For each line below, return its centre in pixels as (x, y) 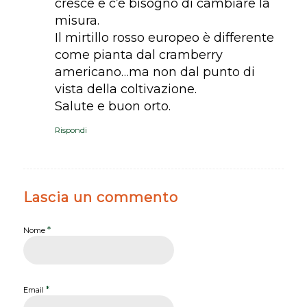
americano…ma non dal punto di (155, 72)
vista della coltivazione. (125, 89)
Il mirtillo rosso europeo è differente (164, 37)
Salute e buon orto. (112, 106)
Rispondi (71, 130)
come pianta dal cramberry (138, 54)
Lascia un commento (100, 197)
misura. (77, 20)
